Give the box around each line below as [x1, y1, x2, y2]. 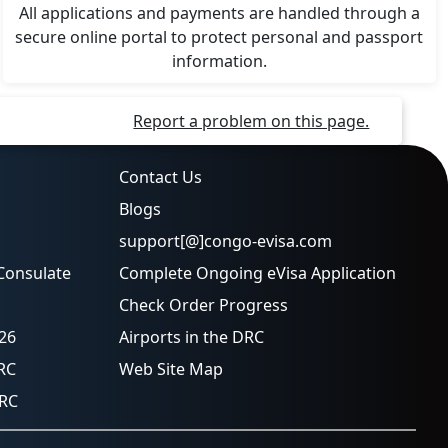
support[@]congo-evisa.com [118, 229, 332, 252]
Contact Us [118, 165, 202, 188]
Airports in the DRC [118, 325, 264, 348]
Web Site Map [118, 357, 223, 380]
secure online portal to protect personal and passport [15, 25, 424, 48]
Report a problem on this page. [133, 109, 370, 132]
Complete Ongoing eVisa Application [118, 261, 396, 284]
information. [171, 49, 267, 72]
